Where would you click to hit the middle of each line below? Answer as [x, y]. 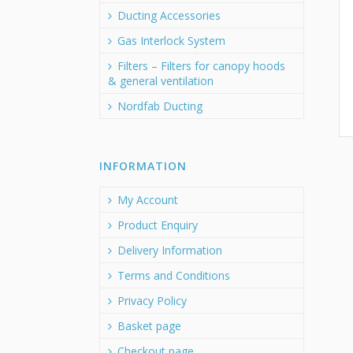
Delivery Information [170, 250]
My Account [148, 200]
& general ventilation [161, 81]
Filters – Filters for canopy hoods [201, 66]
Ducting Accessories [169, 15]
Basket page [149, 326]
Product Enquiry [158, 225]
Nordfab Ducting [160, 106]
